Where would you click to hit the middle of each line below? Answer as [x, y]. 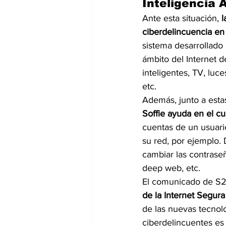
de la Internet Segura [184, 195]
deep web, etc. [171, 168]
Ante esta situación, [181, 18]
